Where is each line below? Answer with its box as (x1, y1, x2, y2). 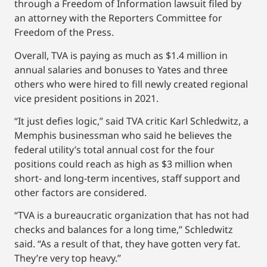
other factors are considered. (14, 186, 147, 200)
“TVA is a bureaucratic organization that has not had (14, 209, 249, 222)
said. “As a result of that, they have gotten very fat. (14, 237, 240, 251)
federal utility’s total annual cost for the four (14, 143, 215, 157)
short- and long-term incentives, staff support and (14, 172, 240, 185)
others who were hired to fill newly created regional (14, 77, 248, 91)
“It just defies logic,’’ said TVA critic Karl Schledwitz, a (14, 114, 249, 128)
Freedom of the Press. (14, 26, 114, 39)
